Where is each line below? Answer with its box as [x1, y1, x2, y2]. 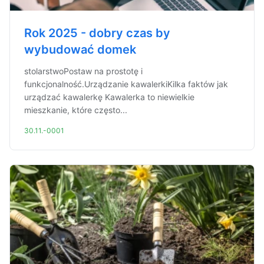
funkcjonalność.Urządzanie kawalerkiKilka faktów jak [24, 79, 228, 89]
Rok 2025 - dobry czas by [24, 26, 170, 40]
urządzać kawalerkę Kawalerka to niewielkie [24, 92, 194, 102]
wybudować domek [24, 42, 136, 57]
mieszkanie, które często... [24, 105, 127, 115]
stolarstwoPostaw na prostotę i [24, 66, 143, 76]
